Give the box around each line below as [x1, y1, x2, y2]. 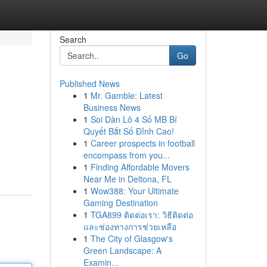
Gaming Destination [83, 197, 158, 209]
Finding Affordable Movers [90, 161, 190, 173]
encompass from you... [83, 149, 170, 161]
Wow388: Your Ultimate [90, 185, 179, 197]
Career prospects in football [90, 137, 195, 149]
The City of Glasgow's [90, 232, 173, 244]
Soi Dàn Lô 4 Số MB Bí [90, 113, 177, 125]
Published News [59, 77, 120, 89]
